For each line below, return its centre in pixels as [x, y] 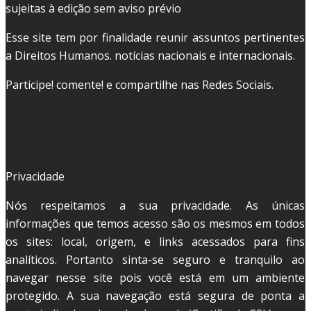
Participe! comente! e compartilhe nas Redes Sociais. [140, 85]
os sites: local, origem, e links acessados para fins [155, 242]
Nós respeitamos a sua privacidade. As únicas [155, 206]
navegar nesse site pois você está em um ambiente [155, 278]
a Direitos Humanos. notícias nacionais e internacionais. [150, 56]
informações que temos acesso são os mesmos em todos [155, 224]
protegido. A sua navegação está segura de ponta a [155, 296]
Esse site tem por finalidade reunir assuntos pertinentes [155, 38]
